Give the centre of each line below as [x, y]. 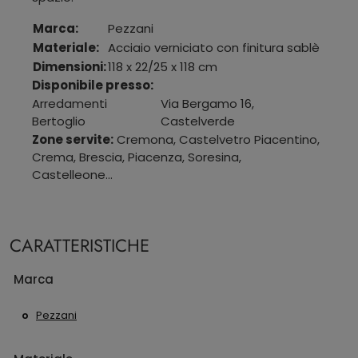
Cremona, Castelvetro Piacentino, [217, 139]
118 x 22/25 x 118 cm [163, 66]
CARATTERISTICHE [80, 245]
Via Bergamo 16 [206, 103]
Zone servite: [73, 139]
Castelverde [197, 121]
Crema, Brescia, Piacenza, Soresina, [137, 157]
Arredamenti [70, 103]
